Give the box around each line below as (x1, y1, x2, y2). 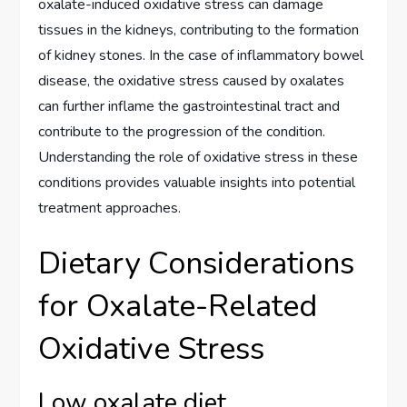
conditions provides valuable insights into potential (38, 173, 356, 194)
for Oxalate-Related (38, 285, 318, 328)
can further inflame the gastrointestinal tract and (38, 96, 341, 117)
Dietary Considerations (38, 243, 355, 285)
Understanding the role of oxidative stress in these (38, 147, 359, 168)
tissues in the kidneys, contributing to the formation (38, 20, 360, 41)
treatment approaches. (38, 198, 182, 219)
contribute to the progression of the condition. (38, 122, 326, 143)
